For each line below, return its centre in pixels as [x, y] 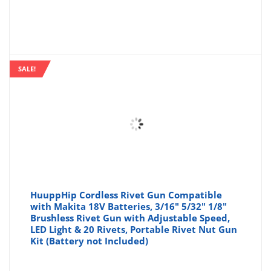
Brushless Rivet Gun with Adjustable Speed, [130, 218]
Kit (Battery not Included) [90, 241]
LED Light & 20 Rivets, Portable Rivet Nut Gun [134, 230]
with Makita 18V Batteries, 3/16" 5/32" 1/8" [129, 207]
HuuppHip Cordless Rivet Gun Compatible [126, 195]
